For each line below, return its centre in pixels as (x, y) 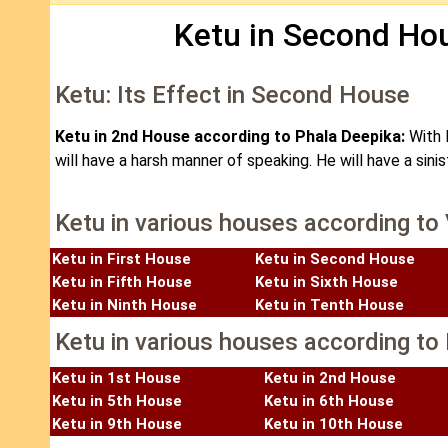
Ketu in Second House (335, 259)
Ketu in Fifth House (122, 282)
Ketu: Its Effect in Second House (232, 95)
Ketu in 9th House (117, 424)
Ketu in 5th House (117, 401)
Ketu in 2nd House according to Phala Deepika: (232, 137)
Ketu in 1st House (116, 378)
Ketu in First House (121, 259)
